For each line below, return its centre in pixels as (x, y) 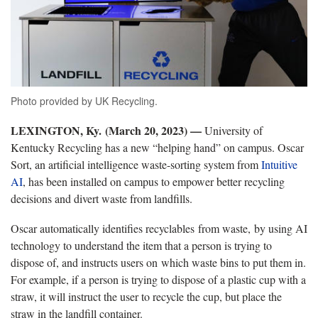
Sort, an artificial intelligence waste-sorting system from (136, 164)
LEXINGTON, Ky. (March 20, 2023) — (106, 130)
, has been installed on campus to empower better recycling (154, 181)
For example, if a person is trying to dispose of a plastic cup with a (158, 279)
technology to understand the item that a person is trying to (141, 245)
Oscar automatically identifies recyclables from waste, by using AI (159, 228)
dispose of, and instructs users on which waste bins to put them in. (158, 262)
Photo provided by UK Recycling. (84, 100)
